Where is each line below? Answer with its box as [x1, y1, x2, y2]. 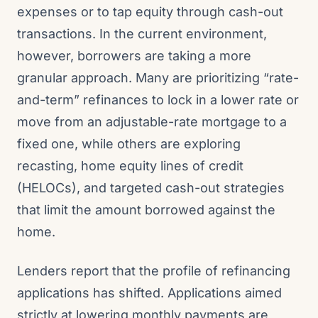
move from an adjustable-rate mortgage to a [17, 114, 287, 129]
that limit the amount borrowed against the [17, 202, 275, 217]
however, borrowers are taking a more [17, 48, 251, 63]
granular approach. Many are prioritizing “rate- [17, 70, 299, 85]
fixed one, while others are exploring [17, 136, 241, 151]
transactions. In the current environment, [17, 26, 267, 41]
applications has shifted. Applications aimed [17, 285, 282, 300]
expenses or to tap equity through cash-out [17, 4, 283, 19]
